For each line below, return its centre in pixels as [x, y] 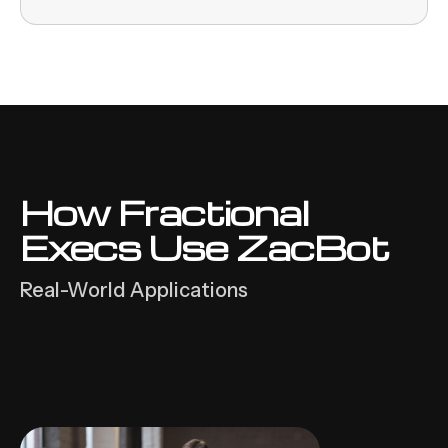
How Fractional [164, 211]
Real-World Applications [134, 289]
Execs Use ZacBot [204, 246]
